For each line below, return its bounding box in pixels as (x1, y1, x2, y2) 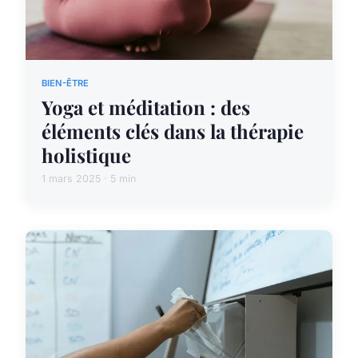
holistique (42, 142, 131, 169)
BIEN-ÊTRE (42, 78, 89, 89)
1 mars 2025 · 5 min (42, 173, 136, 185)
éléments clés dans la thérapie (42, 118, 304, 145)
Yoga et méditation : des (42, 94, 250, 121)
